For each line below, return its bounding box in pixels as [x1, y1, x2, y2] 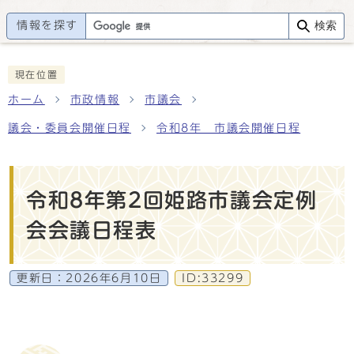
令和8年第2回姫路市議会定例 [26, 190, 318, 210]
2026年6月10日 [66, 273, 162, 284]
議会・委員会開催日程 [8, 122, 131, 134]
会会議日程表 [26, 220, 157, 240]
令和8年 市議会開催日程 [156, 122, 301, 134]
